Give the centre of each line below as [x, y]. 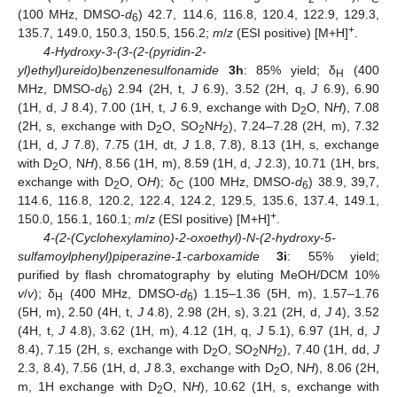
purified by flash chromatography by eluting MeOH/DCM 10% [198, 274]
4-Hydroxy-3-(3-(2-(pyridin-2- [125, 51]
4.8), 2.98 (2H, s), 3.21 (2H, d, [234, 311]
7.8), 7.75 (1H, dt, [125, 144]
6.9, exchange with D [238, 107]
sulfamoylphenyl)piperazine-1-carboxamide [139, 256]
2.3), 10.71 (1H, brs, [320, 163]
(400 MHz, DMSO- [121, 293]
